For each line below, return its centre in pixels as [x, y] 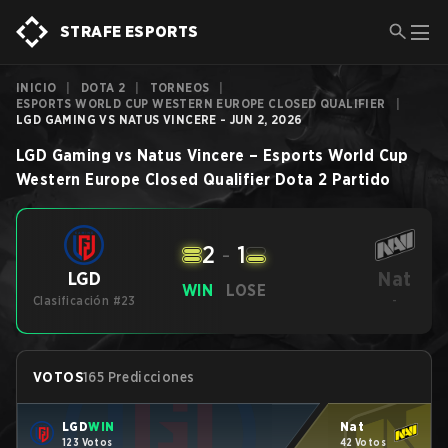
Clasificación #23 [84, 300]
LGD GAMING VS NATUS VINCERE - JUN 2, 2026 [159, 119]
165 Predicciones [139, 377]
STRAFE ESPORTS [129, 31]
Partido [361, 179]
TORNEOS [179, 87]
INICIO [36, 87]
